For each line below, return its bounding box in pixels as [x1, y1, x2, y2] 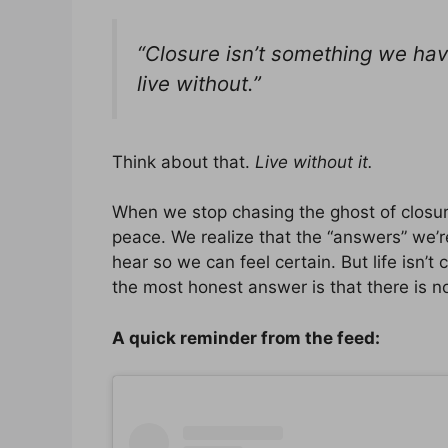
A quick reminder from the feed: [112, 327, 380, 348]
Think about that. [112, 151, 255, 172]
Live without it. [255, 151, 373, 172]
